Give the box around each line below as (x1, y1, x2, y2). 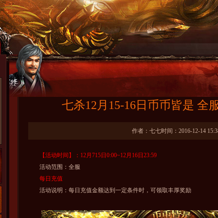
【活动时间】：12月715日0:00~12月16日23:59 (27, 152, 157, 159)
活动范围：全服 (27, 163, 80, 170)
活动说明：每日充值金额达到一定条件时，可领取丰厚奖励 (27, 187, 191, 194)
